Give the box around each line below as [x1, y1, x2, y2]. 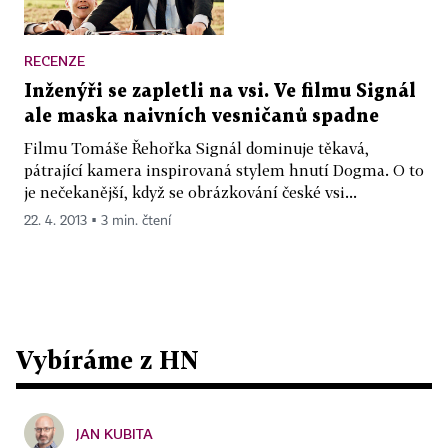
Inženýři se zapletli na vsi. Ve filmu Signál [24, 83, 416, 101]
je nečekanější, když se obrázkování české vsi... [24, 183, 357, 202]
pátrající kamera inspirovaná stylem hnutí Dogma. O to [24, 161, 424, 180]
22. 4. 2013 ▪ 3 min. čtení [24, 214, 171, 229]
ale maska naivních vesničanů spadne [24, 108, 379, 126]
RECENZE [24, 52, 85, 70]
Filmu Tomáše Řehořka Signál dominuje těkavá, [24, 139, 369, 158]
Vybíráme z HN [16, 345, 199, 375]
